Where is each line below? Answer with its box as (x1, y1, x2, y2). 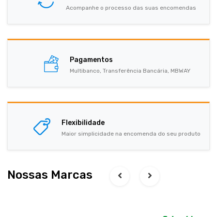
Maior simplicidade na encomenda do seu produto (62, 130, 201, 138)
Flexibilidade (62, 119, 105, 127)
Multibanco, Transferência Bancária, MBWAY (69, 67, 190, 75)
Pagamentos (69, 56, 113, 64)
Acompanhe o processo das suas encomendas (66, 4, 196, 12)
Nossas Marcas (7, 168, 95, 182)
